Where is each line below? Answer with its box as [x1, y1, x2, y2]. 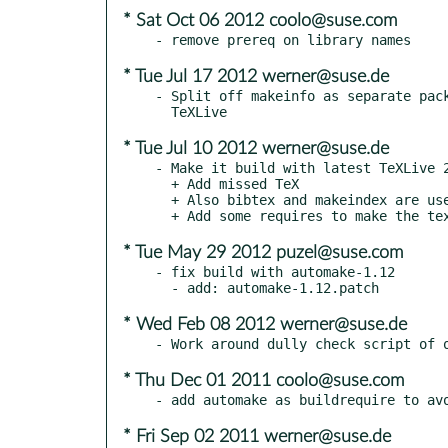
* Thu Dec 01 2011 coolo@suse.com [123, 371, 404, 390]
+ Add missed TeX [155, 175, 171, 192]
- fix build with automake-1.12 [155, 263, 395, 280]
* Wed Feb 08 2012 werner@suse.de [123, 315, 407, 334]
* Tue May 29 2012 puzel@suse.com [123, 243, 403, 262]
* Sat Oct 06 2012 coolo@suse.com [123, 11, 397, 30]
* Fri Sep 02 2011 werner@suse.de [123, 427, 391, 446]
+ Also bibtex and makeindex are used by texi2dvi [155, 191, 171, 208]
